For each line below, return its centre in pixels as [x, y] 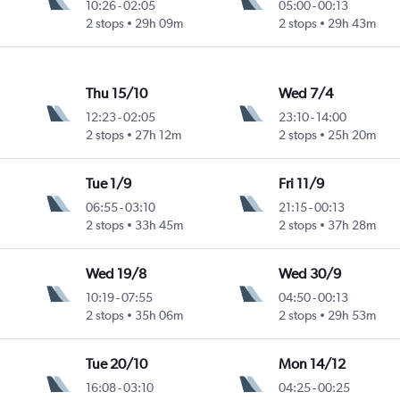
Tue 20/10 [117, 363]
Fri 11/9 [301, 183]
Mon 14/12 [312, 363]
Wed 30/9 [309, 273]
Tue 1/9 [109, 183]
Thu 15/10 [117, 93]
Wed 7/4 [305, 93]
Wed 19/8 [117, 273]
